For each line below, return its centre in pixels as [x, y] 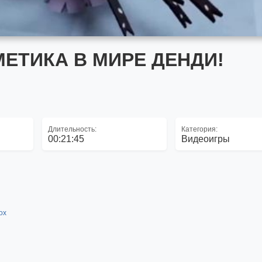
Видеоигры [206, 139]
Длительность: [72, 129]
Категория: [200, 129]
